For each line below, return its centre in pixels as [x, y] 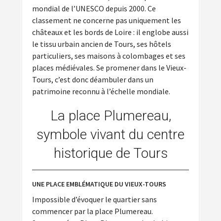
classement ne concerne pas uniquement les [107, 20]
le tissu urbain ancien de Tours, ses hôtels [102, 44]
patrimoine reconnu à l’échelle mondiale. [101, 92]
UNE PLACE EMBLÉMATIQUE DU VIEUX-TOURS [99, 184]
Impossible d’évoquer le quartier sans [94, 199]
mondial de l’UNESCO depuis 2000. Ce [94, 9]
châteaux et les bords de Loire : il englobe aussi [110, 32]
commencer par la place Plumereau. [92, 211]
